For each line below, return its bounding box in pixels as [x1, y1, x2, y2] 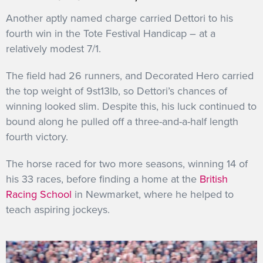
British [200, 173, 228, 186]
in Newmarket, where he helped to [72, 188, 234, 201]
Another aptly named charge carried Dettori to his [6, 12, 233, 25]
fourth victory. [6, 130, 68, 144]
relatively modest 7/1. [6, 42, 101, 56]
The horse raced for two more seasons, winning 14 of [6, 157, 248, 171]
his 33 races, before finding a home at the [6, 173, 200, 186]
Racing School [6, 188, 72, 201]
